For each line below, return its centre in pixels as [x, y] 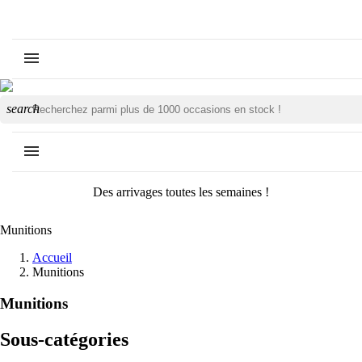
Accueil [52, 257]
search [23, 108]
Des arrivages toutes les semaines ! [181, 192]
